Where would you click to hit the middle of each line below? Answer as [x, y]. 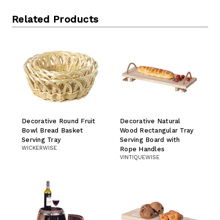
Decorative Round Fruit [59, 121]
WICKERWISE [39, 148]
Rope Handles [142, 149]
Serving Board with [150, 140]
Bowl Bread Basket [53, 131]
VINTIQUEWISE [140, 158]
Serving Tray [41, 140]
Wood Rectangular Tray [157, 131]
